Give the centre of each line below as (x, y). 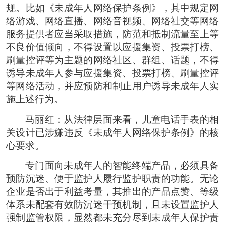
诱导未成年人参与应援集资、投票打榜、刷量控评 (113, 73)
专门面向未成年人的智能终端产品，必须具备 (122, 165)
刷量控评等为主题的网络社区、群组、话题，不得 (113, 60)
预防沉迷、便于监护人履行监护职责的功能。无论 (113, 178)
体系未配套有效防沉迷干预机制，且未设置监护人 (113, 204)
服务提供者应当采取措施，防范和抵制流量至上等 (113, 34)
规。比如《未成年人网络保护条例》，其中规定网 (113, 8)
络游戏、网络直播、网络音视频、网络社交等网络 (113, 21)
